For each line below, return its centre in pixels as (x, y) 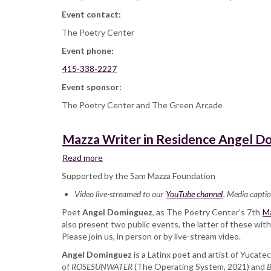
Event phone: (89, 51)
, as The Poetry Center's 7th (207, 212)
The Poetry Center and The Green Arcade (142, 105)
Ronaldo (118, 255)
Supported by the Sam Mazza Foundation (139, 176)
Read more (83, 158)
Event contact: (92, 15)
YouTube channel (194, 194)
